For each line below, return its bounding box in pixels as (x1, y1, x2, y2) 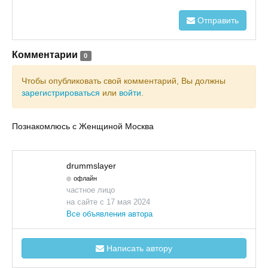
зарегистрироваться (22, 88, 100, 98)
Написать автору (104, 243, 172, 253)
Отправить (195, 16, 239, 25)
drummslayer (66, 161, 116, 170)
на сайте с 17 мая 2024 (66, 197, 150, 206)
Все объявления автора (66, 209, 153, 218)
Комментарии (12, 50, 78, 60)
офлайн (74, 175, 97, 182)
